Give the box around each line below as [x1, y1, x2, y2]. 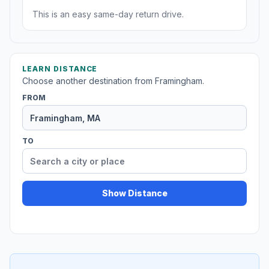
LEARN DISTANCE [22, 64, 98, 74]
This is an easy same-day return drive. [32, 9, 184, 20]
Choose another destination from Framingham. [22, 76, 204, 86]
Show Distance [101, 188, 168, 199]
